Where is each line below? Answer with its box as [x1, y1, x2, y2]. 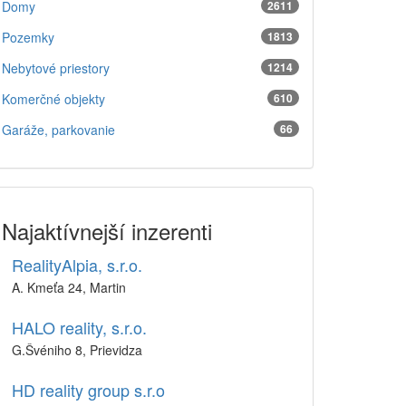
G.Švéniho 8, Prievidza [12, 341, 142, 359]
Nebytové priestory [2, 59, 110, 77]
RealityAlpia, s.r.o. [12, 253, 142, 276]
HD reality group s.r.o [12, 378, 165, 401]
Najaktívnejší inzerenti [2, 215, 212, 246]
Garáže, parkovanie [2, 121, 115, 139]
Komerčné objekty [2, 90, 105, 108]
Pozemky [2, 28, 54, 46]
